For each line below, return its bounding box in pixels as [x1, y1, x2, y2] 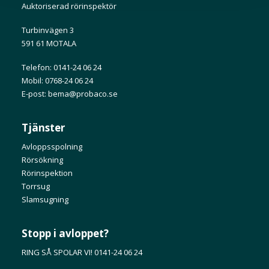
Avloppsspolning [22, 141, 82, 152]
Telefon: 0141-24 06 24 [22, 62, 101, 73]
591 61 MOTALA [22, 38, 76, 49]
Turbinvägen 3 [22, 25, 74, 35]
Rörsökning [22, 154, 63, 165]
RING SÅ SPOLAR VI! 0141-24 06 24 [22, 247, 142, 258]
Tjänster [22, 121, 65, 134]
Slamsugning [22, 194, 68, 205]
